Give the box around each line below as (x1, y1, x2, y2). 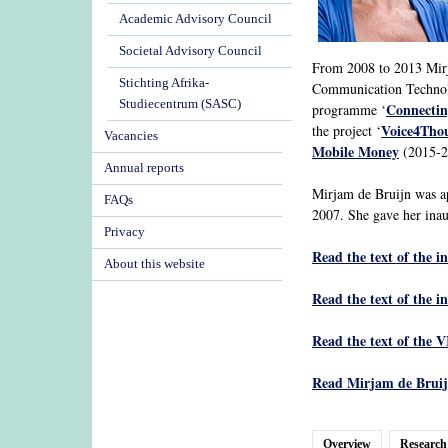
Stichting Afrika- (119, 76, 209, 90)
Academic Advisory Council (119, 12, 272, 26)
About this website (104, 257, 205, 271)
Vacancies (104, 129, 158, 143)
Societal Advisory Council (119, 44, 262, 58)
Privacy (104, 225, 145, 239)
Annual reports (104, 161, 184, 175)
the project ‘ (312, 121, 381, 140)
